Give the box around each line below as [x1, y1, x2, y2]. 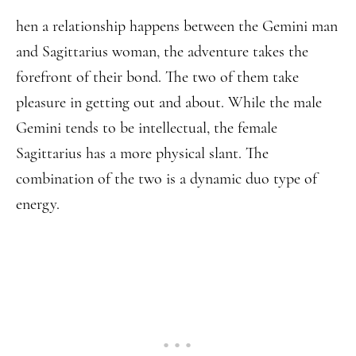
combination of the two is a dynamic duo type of [16, 169, 317, 188]
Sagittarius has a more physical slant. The [16, 144, 269, 163]
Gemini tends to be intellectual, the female [16, 118, 277, 137]
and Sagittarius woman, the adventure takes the [16, 42, 308, 61]
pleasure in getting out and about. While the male [16, 93, 322, 112]
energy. [16, 195, 60, 214]
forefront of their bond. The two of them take [16, 68, 299, 87]
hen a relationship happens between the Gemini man [16, 17, 338, 36]
